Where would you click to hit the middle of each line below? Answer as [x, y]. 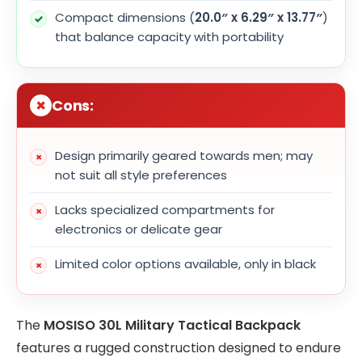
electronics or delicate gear [139, 229]
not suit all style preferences [141, 175]
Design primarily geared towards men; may [184, 155]
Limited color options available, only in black [185, 263]
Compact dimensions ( [125, 17]
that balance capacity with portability [169, 36]
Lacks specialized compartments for [165, 209]
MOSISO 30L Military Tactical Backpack [172, 326]
